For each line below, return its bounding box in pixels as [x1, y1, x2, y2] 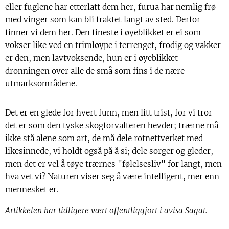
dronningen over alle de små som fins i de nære [5, 66, 185, 76]
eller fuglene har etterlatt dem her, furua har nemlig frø [5, 2, 216, 12]
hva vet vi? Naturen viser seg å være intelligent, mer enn [5, 172, 219, 182]
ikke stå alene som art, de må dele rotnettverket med [5, 133, 203, 144]
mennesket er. [5, 185, 59, 195]
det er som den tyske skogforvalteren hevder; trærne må [5, 121, 218, 131]
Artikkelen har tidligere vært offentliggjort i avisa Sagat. [5, 205, 207, 216]
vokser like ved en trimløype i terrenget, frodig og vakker [5, 40, 221, 51]
